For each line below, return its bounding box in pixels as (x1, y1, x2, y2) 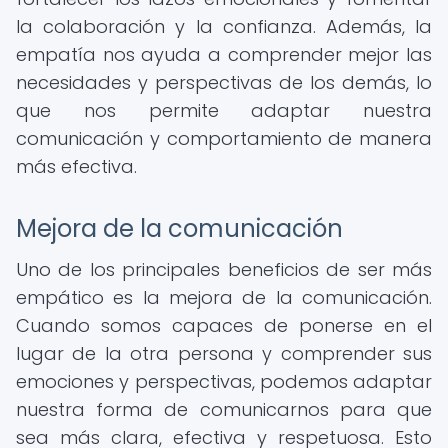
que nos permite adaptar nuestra (16, 98, 432, 123)
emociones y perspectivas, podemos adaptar (16, 369, 432, 394)
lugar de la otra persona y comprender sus (16, 341, 432, 366)
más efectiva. (16, 154, 137, 179)
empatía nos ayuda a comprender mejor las (16, 42, 432, 67)
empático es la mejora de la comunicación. (16, 285, 432, 310)
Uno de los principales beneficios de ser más (16, 257, 432, 282)
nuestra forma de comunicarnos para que (16, 397, 432, 422)
